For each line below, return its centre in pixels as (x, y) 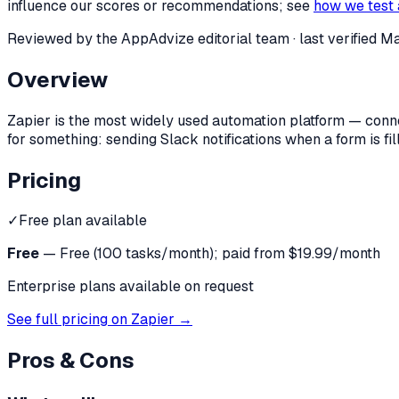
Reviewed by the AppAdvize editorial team (148, 38)
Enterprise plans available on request (130, 287)
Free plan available (83, 221)
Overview (57, 79)
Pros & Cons (71, 361)
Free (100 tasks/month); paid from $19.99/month (220, 254)
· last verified (335, 38)
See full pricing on (69, 320)
